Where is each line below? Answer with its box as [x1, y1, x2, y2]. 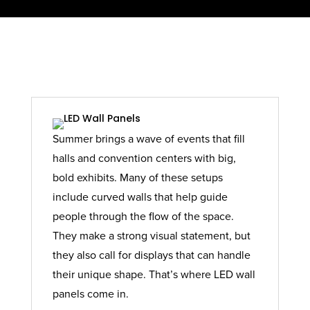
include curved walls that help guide [52, 189, 228, 205]
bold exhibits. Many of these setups [52, 170, 223, 185]
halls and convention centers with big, [52, 150, 236, 166]
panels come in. [52, 286, 129, 302]
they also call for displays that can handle [52, 247, 250, 263]
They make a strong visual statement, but [52, 228, 250, 244]
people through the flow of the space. [52, 208, 234, 224]
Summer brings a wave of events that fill [52, 131, 245, 147]
